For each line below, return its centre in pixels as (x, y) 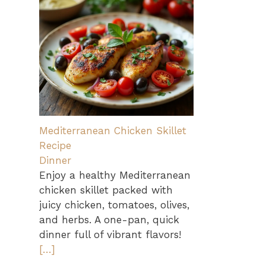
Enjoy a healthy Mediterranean (115, 175)
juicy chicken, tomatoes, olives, (114, 205)
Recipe (55, 145)
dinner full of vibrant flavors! (110, 234)
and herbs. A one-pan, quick (109, 219)
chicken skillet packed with (106, 190)
